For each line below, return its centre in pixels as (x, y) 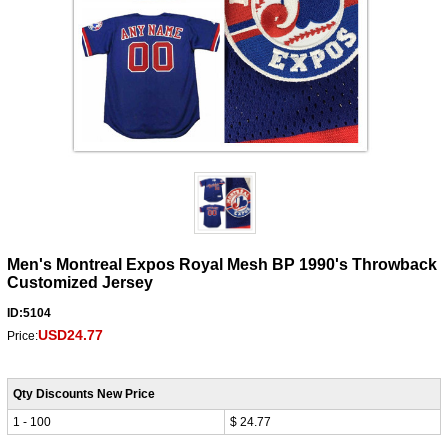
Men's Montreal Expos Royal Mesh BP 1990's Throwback (221, 264)
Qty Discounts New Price (83, 393)
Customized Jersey (79, 282)
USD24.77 (70, 334)
